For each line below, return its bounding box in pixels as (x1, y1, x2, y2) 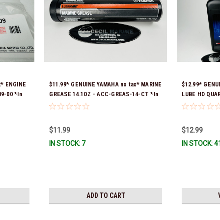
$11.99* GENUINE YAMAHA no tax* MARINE (49, 81, 162, 88)
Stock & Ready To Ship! (49, 101, 112, 108)
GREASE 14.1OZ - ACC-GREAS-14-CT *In (49, 91, 159, 98)
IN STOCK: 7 (49, 139, 86, 148)
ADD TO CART (86, 192, 125, 200)
